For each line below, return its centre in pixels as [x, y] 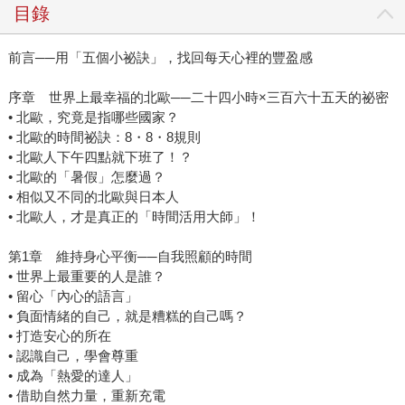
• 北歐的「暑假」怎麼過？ [86, 176]
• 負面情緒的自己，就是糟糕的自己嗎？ [127, 316]
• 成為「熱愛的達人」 [73, 375]
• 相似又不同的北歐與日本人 [93, 196]
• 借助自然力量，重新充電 [86, 395]
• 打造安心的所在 [59, 335]
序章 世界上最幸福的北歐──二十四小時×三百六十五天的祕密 [198, 97]
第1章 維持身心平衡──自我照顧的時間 [130, 256]
